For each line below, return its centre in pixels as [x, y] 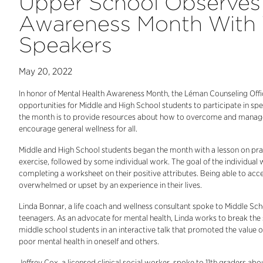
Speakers [65, 45]
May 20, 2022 [45, 71]
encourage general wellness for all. [79, 129]
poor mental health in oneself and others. [89, 241]
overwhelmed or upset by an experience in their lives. [110, 185]
